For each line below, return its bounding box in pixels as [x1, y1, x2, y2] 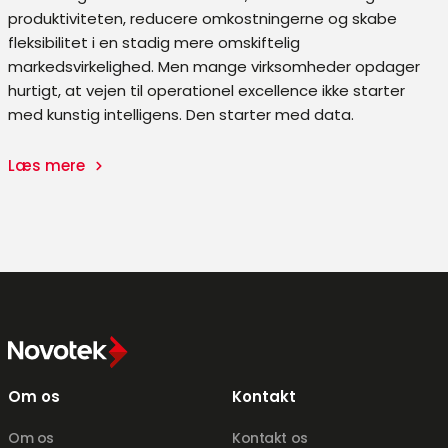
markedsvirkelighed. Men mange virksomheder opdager [8, 55, 420, 77]
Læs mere [8, 154, 89, 176]
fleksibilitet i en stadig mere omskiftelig [8, 31, 300, 53]
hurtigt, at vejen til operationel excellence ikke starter [8, 79, 405, 101]
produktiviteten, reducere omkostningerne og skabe [8, 7, 397, 29]
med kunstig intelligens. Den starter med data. [8, 103, 354, 125]
